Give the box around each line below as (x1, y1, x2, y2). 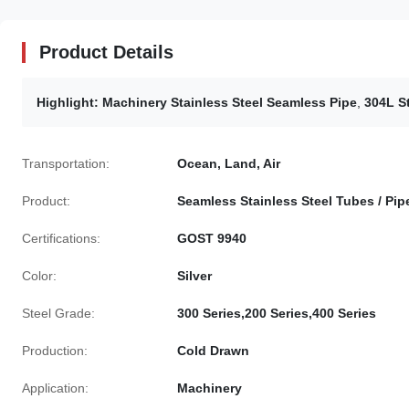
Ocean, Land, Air (177, 156, 280, 171)
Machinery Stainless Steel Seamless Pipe (102, 95, 357, 110)
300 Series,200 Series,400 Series (177, 306, 376, 320)
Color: (22, 268, 57, 283)
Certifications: (22, 231, 100, 246)
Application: (22, 381, 89, 395)
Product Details (39, 42, 173, 62)
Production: (22, 343, 88, 358)
